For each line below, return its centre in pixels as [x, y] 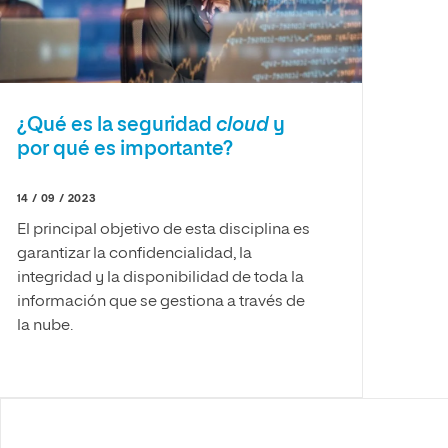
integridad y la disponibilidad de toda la [160, 277]
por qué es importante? [125, 148]
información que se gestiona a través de [160, 301]
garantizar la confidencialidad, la [134, 253]
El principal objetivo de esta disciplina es [163, 229]
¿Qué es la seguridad [116, 124]
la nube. [44, 325]
